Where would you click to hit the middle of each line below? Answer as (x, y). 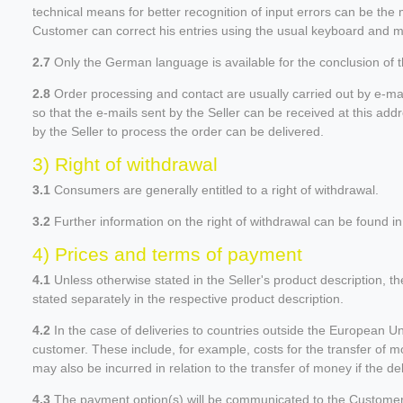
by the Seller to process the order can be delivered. (178, 131)
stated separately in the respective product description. (188, 298)
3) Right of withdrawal (125, 164)
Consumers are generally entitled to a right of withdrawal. (215, 189)
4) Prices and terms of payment (167, 254)
